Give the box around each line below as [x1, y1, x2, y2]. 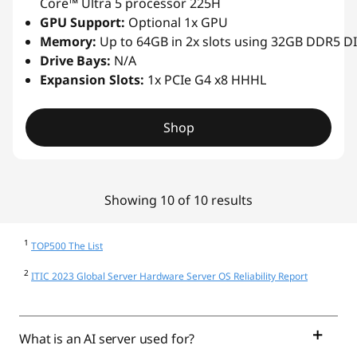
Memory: [40, 33, 96, 51]
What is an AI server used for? [19, 330, 195, 348]
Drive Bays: [40, 52, 111, 70]
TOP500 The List [31, 239, 103, 253]
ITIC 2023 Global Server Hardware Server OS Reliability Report [31, 269, 308, 284]
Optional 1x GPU [125, 14, 228, 32]
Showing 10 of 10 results [104, 191, 253, 210]
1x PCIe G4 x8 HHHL [144, 71, 266, 89]
